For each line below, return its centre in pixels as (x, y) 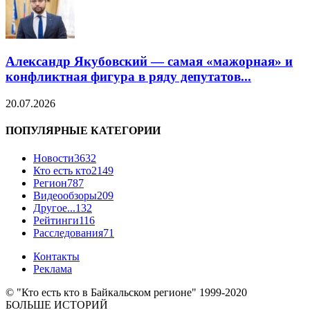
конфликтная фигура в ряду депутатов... (128, 77)
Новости (54, 158)
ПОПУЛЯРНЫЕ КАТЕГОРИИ (83, 131)
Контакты (56, 256)
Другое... (54, 208)
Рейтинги (56, 220)
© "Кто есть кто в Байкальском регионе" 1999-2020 (126, 292)
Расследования (68, 232)
